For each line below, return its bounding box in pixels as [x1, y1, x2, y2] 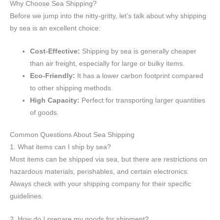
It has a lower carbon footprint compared [75, 72, 204, 80]
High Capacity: [30, 96, 80, 104]
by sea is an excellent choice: [10, 24, 101, 32]
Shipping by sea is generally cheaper [80, 47, 197, 55]
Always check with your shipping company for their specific [10, 180, 191, 188]
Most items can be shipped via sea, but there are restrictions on [10, 156, 207, 164]
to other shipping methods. [30, 84, 113, 92]
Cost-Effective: [30, 47, 81, 55]
